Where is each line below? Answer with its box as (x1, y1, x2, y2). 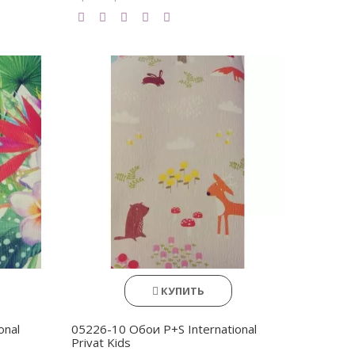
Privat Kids (71, 334, 132, 350)
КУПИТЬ (160, 284, 204, 298)
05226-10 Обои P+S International (71, 321, 258, 337)
